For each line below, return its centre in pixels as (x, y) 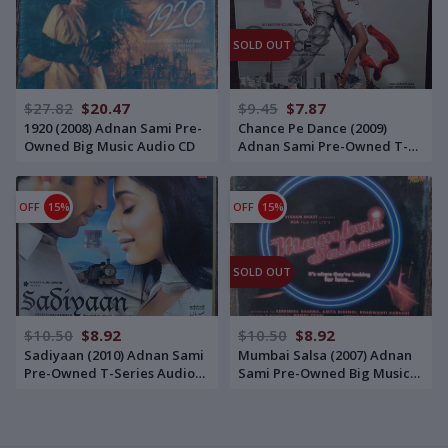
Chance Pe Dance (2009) (312, 127)
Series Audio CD (288, 163)
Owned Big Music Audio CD (109, 145)
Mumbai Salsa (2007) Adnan (325, 354)
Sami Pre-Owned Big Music (324, 372)
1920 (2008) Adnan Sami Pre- (113, 127)
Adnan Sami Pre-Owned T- (323, 145)
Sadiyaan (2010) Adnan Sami (114, 354)
